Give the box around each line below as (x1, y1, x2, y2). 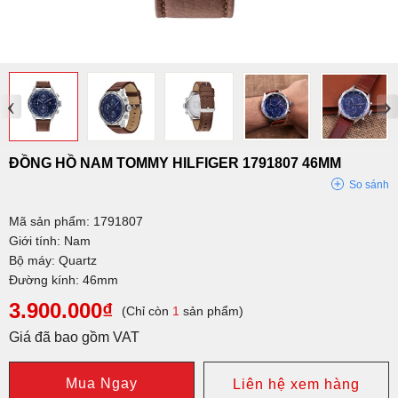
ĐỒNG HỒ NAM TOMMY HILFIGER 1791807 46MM (9, 155, 341, 171)
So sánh (349, 178, 389, 191)
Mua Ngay (66, 375, 138, 391)
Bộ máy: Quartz (9, 252, 97, 267)
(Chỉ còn (122, 303, 172, 318)
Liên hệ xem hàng (233, 376, 360, 392)
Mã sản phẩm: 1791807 (9, 213, 143, 228)
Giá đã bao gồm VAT (9, 329, 139, 345)
